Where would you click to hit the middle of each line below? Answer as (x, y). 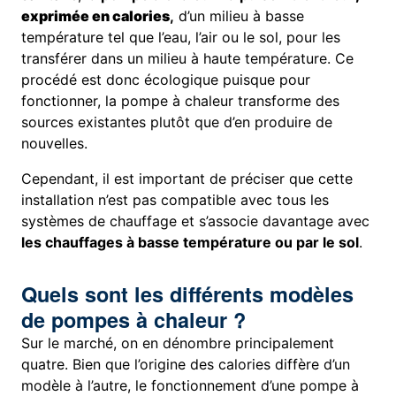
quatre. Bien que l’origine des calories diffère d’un (186, 365)
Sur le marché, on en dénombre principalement (178, 343)
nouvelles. (55, 144)
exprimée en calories (96, 16)
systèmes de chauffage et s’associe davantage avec (196, 221)
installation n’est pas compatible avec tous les (175, 200)
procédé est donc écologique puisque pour (166, 80)
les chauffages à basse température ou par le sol (190, 243)
